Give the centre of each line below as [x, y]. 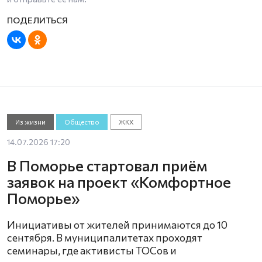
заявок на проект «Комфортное [119, 182]
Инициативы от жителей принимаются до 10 [117, 225]
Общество [82, 122]
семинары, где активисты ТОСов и [92, 251]
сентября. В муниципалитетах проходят [105, 238]
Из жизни [30, 122]
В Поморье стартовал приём [107, 166]
